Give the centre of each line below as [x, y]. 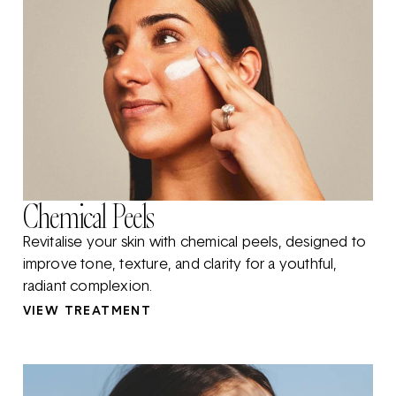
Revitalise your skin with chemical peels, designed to [194, 244]
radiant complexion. [88, 288]
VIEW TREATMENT [87, 312]
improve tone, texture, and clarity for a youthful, [180, 266]
